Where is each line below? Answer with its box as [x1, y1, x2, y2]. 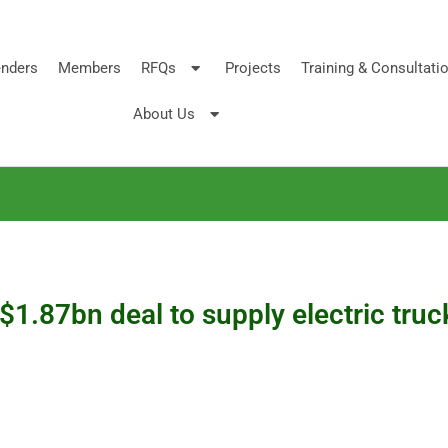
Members [57, 59, 121, 77]
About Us [132, 105, 195, 123]
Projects [224, 59, 281, 77]
